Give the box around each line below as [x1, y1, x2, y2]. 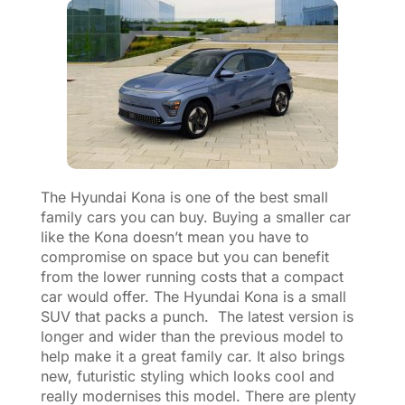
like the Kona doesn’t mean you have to [40, 227, 309, 246]
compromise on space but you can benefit [40, 247, 329, 266]
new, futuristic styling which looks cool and [40, 366, 334, 385]
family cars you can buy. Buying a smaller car [40, 207, 351, 226]
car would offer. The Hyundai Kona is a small [40, 287, 346, 306]
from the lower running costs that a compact [40, 267, 344, 286]
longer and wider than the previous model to [40, 326, 344, 345]
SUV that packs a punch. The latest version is [40, 306, 353, 325]
